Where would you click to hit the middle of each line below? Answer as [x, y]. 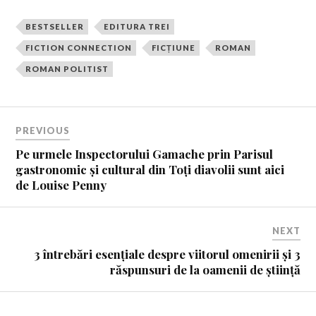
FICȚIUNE [174, 48]
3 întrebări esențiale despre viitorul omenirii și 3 [167, 254]
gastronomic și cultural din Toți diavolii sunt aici [150, 169]
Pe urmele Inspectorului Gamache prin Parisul [145, 153]
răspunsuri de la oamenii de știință [205, 269]
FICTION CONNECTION [79, 48]
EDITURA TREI [137, 27]
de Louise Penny [61, 184]
